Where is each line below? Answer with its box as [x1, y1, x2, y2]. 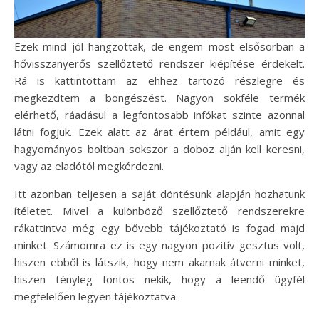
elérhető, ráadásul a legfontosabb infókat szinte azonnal [14, 108, 305, 122]
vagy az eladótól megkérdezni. [14, 159, 164, 173]
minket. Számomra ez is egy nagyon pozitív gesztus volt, [14, 238, 305, 252]
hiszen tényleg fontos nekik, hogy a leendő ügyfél [14, 272, 305, 286]
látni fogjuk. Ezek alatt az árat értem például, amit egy [14, 125, 305, 139]
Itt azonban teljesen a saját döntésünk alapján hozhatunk [14, 187, 305, 201]
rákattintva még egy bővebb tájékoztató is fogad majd [14, 221, 305, 235]
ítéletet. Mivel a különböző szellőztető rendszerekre [14, 204, 305, 218]
